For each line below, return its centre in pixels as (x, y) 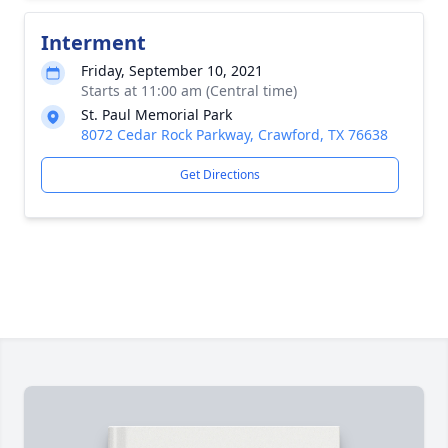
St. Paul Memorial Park (156, 114)
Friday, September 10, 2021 (172, 70)
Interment (93, 42)
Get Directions (220, 174)
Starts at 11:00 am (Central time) (189, 90)
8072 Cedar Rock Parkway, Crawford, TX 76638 (234, 134)
